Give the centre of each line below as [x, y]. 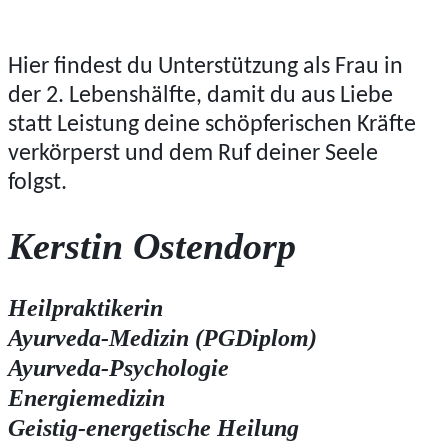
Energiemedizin [86, 398]
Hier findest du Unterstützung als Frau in [205, 67]
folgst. [37, 183]
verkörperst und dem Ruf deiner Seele [193, 154]
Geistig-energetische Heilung [153, 428]
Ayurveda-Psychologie [118, 368]
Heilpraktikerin [85, 308]
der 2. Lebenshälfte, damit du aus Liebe [200, 96]
